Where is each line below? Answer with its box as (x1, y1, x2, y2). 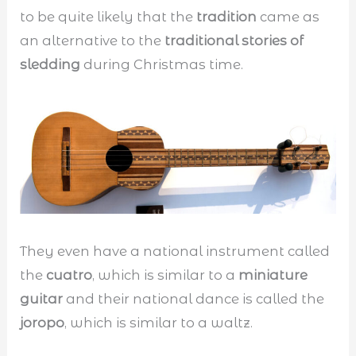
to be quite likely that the (20, 8, 197, 25)
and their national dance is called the (66, 291, 325, 308)
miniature (238, 267, 308, 284)
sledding (20, 56, 81, 72)
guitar (20, 291, 67, 308)
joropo (20, 315, 65, 331)
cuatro (46, 267, 93, 284)
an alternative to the (20, 32, 165, 48)
